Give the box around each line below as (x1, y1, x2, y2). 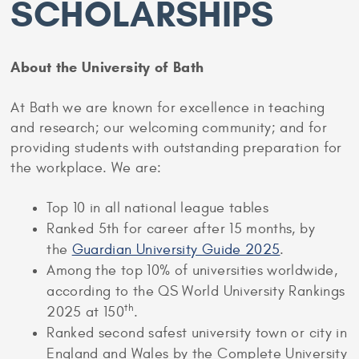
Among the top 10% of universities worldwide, (46, 261, 338, 279)
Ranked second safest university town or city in (46, 324, 348, 341)
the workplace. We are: (10, 159, 166, 176)
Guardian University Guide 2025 (71, 240, 280, 258)
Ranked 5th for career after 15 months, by (46, 220, 315, 237)
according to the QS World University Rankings (46, 282, 345, 300)
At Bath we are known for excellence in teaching (10, 99, 325, 116)
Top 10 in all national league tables (46, 199, 269, 216)
